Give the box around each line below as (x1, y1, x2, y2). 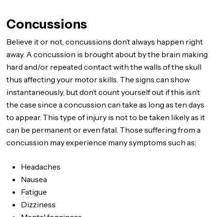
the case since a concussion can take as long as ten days (6, 100, 205, 109)
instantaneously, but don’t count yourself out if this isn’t (6, 87, 201, 97)
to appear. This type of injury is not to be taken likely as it (6, 112, 205, 122)
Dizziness (21, 200, 56, 209)
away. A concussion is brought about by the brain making (6, 49, 208, 59)
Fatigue (21, 187, 47, 197)
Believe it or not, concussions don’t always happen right (6, 37, 203, 46)
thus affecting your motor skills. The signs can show (6, 75, 190, 84)
